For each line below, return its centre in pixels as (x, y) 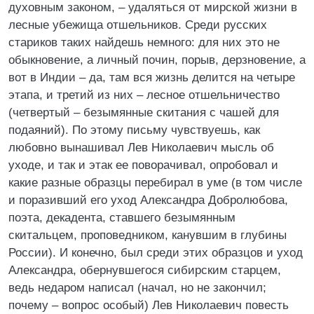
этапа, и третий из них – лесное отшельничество (144, 95)
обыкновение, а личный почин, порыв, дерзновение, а (157, 60)
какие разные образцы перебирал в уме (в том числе (155, 183)
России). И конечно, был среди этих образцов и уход (156, 253)
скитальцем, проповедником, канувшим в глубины (148, 235)
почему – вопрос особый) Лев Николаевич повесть (149, 305)
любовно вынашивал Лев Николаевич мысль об (141, 148)
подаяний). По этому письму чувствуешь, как (134, 130)
